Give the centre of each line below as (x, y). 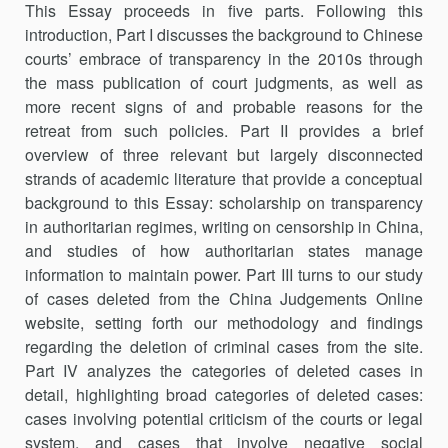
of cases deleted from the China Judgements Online (224, 298)
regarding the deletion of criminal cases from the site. (224, 346)
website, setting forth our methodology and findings (224, 322)
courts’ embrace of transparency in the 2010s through (224, 58)
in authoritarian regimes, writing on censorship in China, (224, 226)
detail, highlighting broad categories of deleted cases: (224, 394)
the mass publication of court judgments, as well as (224, 82)
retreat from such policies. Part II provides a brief (224, 130)
